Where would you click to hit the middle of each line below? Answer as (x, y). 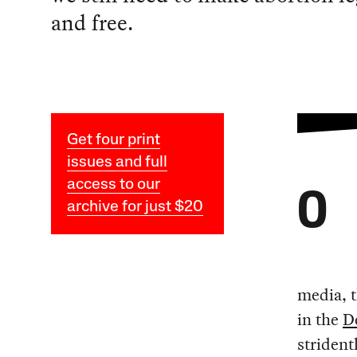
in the (320, 320)
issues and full (117, 163)
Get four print (113, 141)
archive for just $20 (135, 208)
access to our (113, 185)
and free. (92, 23)
